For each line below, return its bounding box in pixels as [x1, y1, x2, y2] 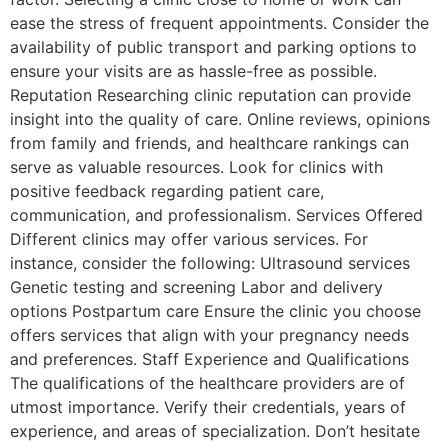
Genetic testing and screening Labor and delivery [10, 277, 383, 298]
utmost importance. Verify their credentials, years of [10, 397, 406, 418]
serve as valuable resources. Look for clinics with [10, 157, 383, 178]
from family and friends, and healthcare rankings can [10, 133, 409, 154]
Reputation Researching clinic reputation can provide [10, 85, 411, 106]
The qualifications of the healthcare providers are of [10, 373, 405, 394]
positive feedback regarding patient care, [10, 181, 324, 202]
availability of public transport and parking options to [10, 37, 417, 58]
